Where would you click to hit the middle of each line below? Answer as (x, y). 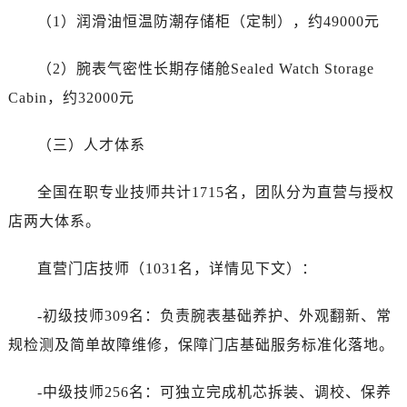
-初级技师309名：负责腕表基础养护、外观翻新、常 (214, 316)
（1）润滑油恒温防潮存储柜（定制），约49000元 (208, 22)
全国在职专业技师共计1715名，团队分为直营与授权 (215, 193)
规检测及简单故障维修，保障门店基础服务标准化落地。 (201, 345)
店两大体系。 (54, 222)
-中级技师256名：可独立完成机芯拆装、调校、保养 (214, 392)
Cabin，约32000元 (71, 98)
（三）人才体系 (91, 145)
